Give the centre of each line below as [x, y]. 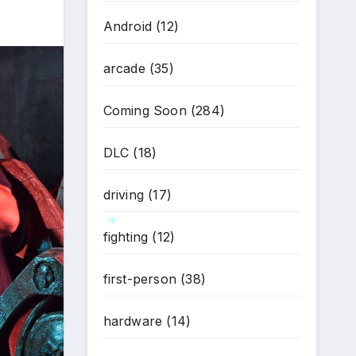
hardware [133, 321]
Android [127, 26]
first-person [139, 279]
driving [123, 195]
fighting [126, 237]
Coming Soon [145, 110]
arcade [124, 68]
